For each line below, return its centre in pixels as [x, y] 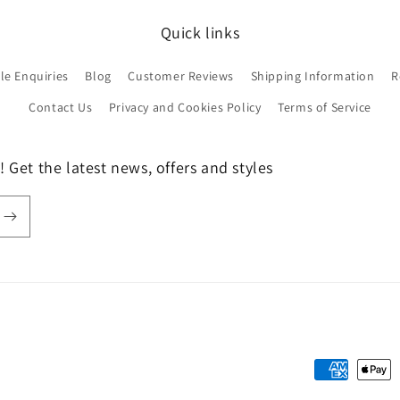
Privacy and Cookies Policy [185, 107]
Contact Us [61, 107]
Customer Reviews [181, 76]
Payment [342, 370]
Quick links [200, 33]
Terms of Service [325, 107]
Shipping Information [312, 76]
